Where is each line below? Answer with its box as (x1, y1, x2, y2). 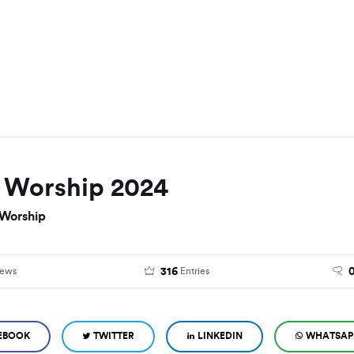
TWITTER (93, 330, 134, 341)
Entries (179, 265, 209, 277)
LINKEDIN (198, 330, 243, 341)
